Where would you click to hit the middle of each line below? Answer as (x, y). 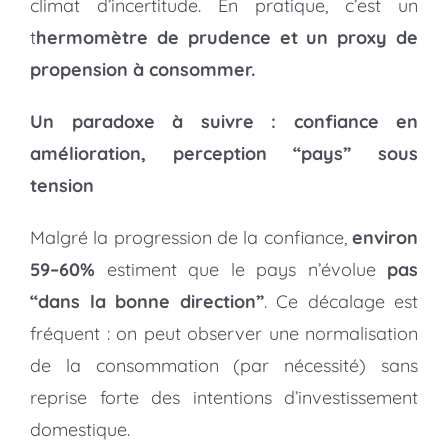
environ (385, 238)
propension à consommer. (142, 70)
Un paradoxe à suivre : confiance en (224, 122)
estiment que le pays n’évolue (241, 270)
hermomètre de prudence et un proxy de (227, 38)
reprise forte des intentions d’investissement (224, 398)
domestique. (80, 430)
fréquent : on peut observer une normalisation (224, 334)
